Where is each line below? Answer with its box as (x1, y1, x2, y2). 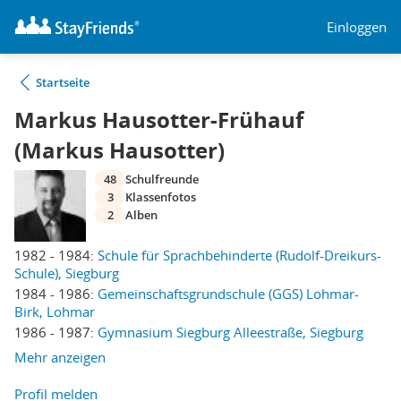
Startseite (36, 74, 90, 90)
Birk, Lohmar (14, 303, 95, 320)
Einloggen (327, 17, 387, 36)
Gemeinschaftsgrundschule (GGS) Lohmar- (98, 285, 359, 303)
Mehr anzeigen (14, 348, 106, 366)
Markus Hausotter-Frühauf (14, 105, 303, 135)
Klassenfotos (125, 189, 196, 205)
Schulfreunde (125, 171, 199, 187)
